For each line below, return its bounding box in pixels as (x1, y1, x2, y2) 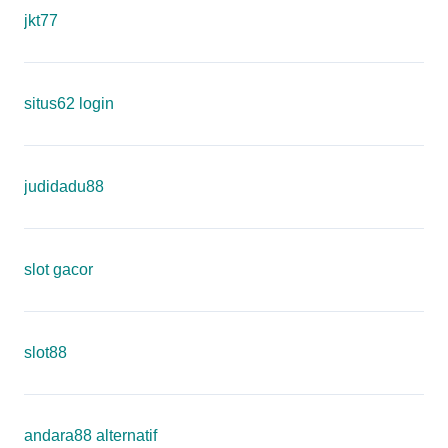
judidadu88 (24, 178, 104, 195)
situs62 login (24, 95, 114, 112)
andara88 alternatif (24, 427, 157, 444)
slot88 (24, 344, 67, 361)
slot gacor (24, 261, 93, 278)
